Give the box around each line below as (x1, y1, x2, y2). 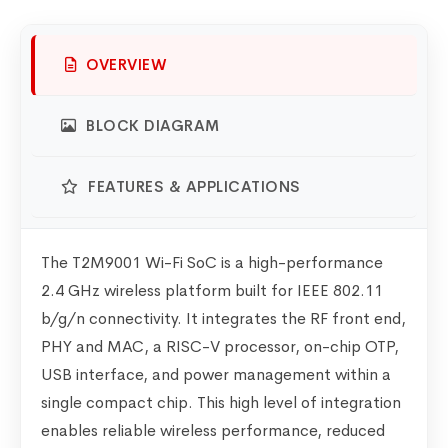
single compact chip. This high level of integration (41, 392, 401, 413)
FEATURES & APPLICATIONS (83, 177, 301, 196)
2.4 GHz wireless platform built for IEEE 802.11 (41, 280, 383, 301)
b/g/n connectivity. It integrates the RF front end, (41, 308, 406, 329)
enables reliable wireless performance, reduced (41, 420, 385, 441)
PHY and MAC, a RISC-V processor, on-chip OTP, (41, 336, 399, 357)
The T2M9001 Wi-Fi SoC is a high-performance (41, 252, 383, 273)
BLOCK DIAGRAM (81, 116, 220, 135)
